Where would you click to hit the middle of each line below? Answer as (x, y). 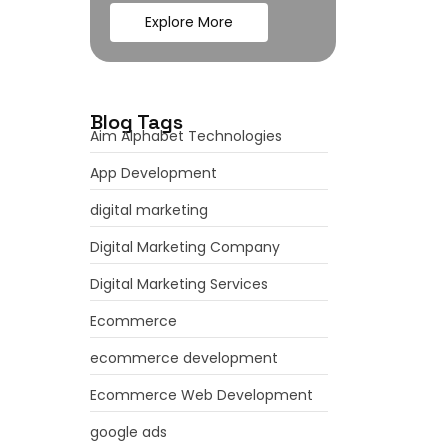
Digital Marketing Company (185, 247)
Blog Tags (137, 122)
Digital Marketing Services (179, 284)
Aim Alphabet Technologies (186, 136)
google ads (129, 432)
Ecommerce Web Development (202, 395)
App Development (154, 173)
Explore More (189, 22)
